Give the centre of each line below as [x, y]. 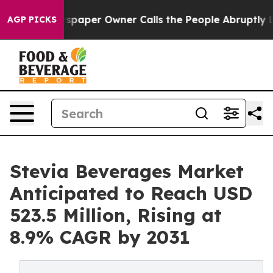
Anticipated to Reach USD [131, 193]
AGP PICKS [32, 19]
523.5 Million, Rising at [116, 215]
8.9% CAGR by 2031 [100, 237]
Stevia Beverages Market [127, 171]
